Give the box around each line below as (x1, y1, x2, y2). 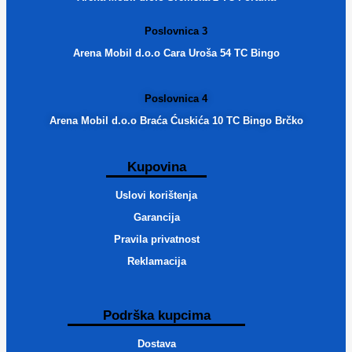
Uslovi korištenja (115, 189, 197, 201)
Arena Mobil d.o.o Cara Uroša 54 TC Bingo (72, 46, 280, 59)
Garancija (133, 211, 180, 223)
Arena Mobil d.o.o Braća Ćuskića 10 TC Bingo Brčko (49, 114, 303, 126)
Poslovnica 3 (145, 24, 207, 37)
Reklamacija (126, 255, 186, 267)
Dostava (137, 337, 176, 350)
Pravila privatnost (113, 233, 200, 245)
